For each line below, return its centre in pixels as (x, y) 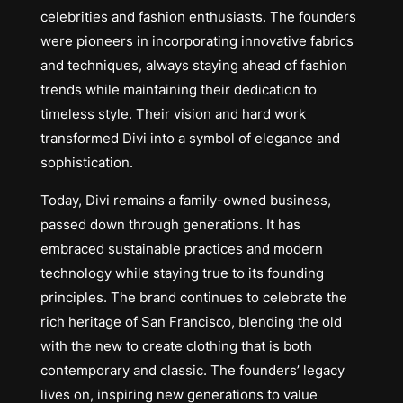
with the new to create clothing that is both (176, 346)
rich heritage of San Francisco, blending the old (191, 322)
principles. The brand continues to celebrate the (193, 298)
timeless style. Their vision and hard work (173, 114)
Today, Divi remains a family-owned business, (185, 201)
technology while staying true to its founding (182, 273)
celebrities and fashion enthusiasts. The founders (198, 17)
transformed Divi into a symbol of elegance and (190, 139)
